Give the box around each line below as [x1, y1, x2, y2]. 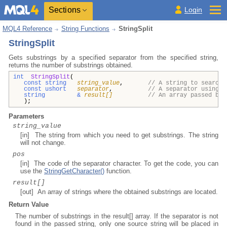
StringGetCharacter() [44, 167, 104, 175]
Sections [49, 6, 81, 14]
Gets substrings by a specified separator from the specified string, [9, 54, 218, 61]
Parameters [9, 112, 44, 120]
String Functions [61, 25, 109, 32]
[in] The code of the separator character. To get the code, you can [20, 160, 218, 167]
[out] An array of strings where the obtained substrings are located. [20, 188, 218, 196]
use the [20, 167, 44, 175]
